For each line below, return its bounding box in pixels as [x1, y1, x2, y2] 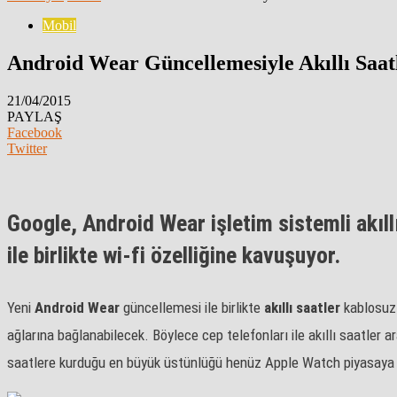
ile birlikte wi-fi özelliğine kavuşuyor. [7, 241, 340, 269]
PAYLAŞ [7, 108, 62, 124]
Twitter [7, 140, 47, 156]
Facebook [7, 124, 62, 140]
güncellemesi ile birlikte [123, 298, 264, 316]
